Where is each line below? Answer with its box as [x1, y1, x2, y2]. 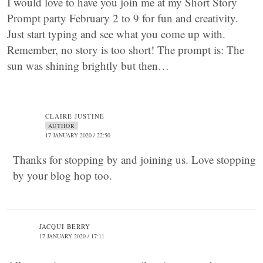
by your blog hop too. [13, 168, 112, 183]
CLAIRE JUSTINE [45, 112, 104, 120]
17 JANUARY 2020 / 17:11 [39, 232, 104, 240]
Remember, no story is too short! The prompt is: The [7, 42, 244, 57]
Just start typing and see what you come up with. [7, 26, 225, 41]
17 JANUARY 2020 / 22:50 [45, 131, 110, 139]
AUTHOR [48, 122, 75, 130]
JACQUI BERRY [39, 222, 90, 231]
